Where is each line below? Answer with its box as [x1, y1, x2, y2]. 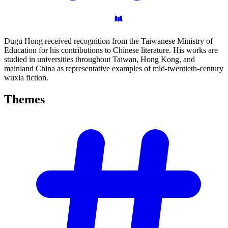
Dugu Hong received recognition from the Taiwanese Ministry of [4, 36, 213, 45]
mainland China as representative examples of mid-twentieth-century [4, 64, 223, 73]
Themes [4, 92, 45, 106]
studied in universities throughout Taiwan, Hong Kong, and [4, 54, 195, 64]
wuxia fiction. [4, 73, 48, 82]
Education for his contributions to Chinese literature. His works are [4, 45, 218, 54]
